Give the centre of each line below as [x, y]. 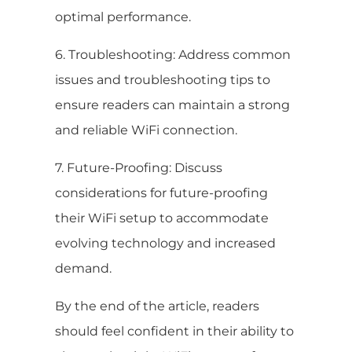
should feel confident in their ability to [174, 331]
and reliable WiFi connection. [146, 130]
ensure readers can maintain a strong [172, 104]
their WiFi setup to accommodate [162, 218]
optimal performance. [123, 16]
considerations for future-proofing [161, 192]
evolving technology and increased [165, 243]
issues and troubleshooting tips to [163, 79]
